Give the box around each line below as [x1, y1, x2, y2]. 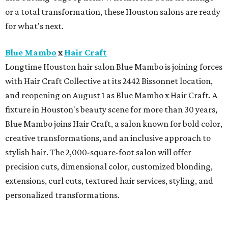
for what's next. [5, 20, 64, 31]
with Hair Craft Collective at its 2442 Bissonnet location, [5, 75, 213, 86]
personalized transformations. [5, 189, 120, 200]
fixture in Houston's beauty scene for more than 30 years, [5, 104, 217, 115]
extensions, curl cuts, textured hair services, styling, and [5, 175, 213, 186]
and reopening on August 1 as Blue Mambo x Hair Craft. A [5, 90, 217, 100]
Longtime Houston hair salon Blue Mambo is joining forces [5, 61, 222, 72]
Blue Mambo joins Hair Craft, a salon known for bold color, [5, 118, 222, 129]
